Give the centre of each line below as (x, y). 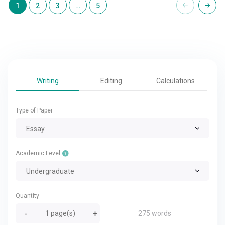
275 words (155, 213)
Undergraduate (50, 171)
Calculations (175, 81)
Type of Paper (34, 110)
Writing (47, 81)
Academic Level (39, 153)
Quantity (27, 196)
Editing (111, 81)
